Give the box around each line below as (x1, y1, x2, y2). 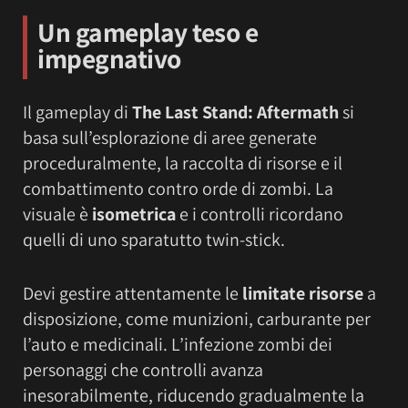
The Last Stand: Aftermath (132, 99, 339, 124)
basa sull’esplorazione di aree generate (23, 125, 317, 149)
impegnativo (37, 40, 181, 76)
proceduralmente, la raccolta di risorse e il (23, 150, 342, 175)
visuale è (23, 201, 92, 226)
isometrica (92, 201, 179, 226)
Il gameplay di (23, 99, 132, 124)
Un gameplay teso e (37, 14, 258, 49)
